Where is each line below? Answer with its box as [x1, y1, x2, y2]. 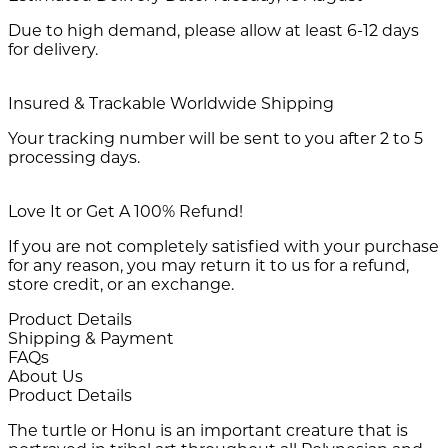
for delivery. [8, 39, 98, 59]
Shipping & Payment [8, 328, 174, 348]
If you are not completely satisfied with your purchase [8, 236, 439, 256]
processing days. [8, 147, 140, 167]
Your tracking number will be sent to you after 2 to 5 [8, 128, 423, 148]
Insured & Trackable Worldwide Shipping [8, 93, 334, 113]
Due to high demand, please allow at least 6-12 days [8, 20, 419, 40]
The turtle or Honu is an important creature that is [8, 420, 408, 440]
